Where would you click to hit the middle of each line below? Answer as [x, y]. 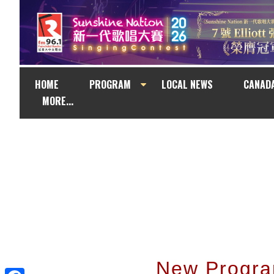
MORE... [58, 101]
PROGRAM [110, 84]
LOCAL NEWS [187, 84]
